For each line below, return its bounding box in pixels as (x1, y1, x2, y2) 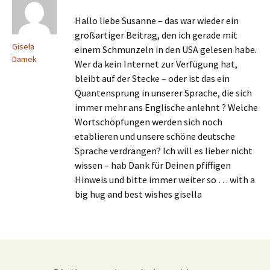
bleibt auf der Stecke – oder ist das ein (75, 72, 230, 84)
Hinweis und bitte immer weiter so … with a (75, 174, 255, 186)
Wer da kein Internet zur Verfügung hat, (75, 58, 237, 70)
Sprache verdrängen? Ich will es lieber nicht (75, 145, 253, 157)
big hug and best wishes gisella (75, 188, 202, 200)
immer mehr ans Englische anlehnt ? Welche (75, 101, 258, 113)
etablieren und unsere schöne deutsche (75, 130, 235, 142)
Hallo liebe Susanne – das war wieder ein (75, 14, 239, 27)
